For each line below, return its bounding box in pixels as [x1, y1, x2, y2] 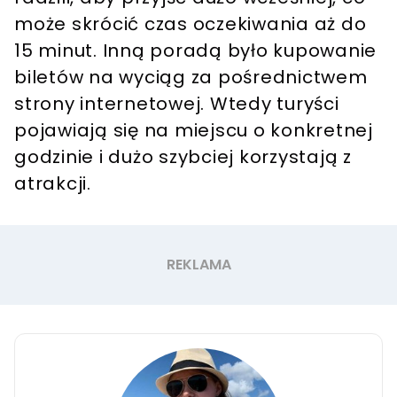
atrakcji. [14, 171, 97, 197]
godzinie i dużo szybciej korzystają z [14, 144, 352, 170]
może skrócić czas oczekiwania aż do [14, 12, 367, 37]
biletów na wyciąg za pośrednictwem [14, 65, 368, 90]
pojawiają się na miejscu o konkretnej [14, 118, 373, 144]
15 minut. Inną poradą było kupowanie [14, 38, 377, 64]
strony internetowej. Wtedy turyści [14, 91, 339, 117]
